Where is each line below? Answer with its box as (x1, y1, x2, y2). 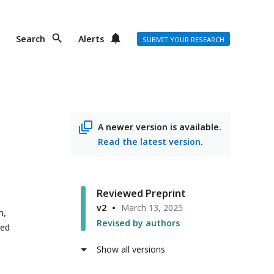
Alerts (78, 33, 104, 45)
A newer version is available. (98, 121, 221, 133)
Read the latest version (98, 136, 201, 147)
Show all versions (97, 243, 165, 255)
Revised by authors (97, 217, 180, 229)
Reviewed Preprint (97, 187, 186, 200)
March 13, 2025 (121, 202, 183, 213)
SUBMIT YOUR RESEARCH (143, 35, 224, 44)
